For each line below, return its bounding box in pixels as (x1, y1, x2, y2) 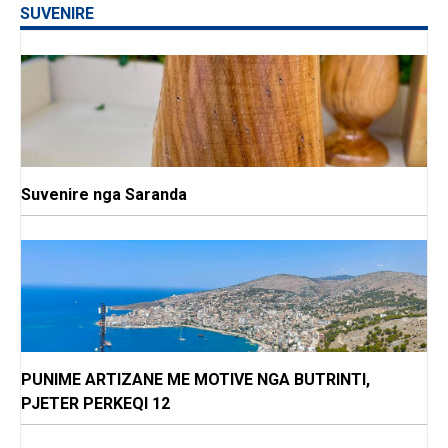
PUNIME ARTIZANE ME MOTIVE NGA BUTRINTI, (21, 370, 370, 390)
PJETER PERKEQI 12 (21, 394, 170, 414)
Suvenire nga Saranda (21, 185, 187, 205)
